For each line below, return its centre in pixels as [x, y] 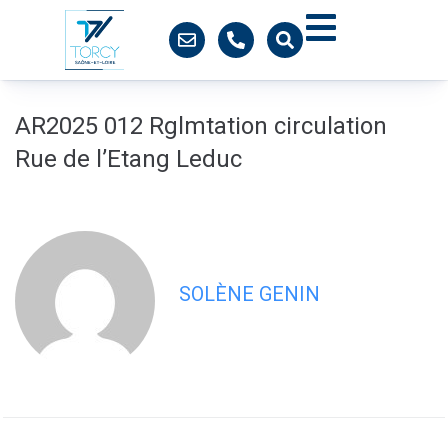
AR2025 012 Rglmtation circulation [201, 126]
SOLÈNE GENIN [249, 294]
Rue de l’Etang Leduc [128, 159]
